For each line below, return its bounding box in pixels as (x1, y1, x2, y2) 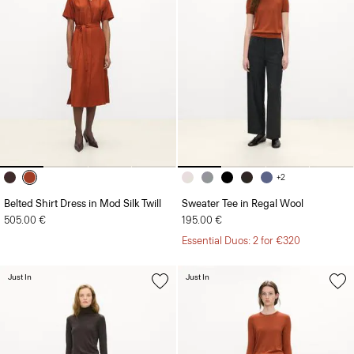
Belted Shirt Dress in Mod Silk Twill (4, 197, 161, 209)
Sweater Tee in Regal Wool (182, 197, 303, 209)
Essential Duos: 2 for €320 (182, 234, 300, 247)
